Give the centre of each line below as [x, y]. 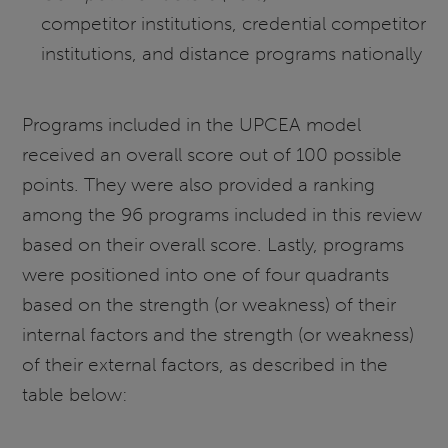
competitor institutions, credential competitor [233, 23]
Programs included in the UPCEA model [192, 124]
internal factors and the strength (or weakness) [218, 334]
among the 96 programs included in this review [222, 214]
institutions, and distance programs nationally [231, 53]
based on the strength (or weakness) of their [209, 304]
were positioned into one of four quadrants [206, 274]
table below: [75, 394]
